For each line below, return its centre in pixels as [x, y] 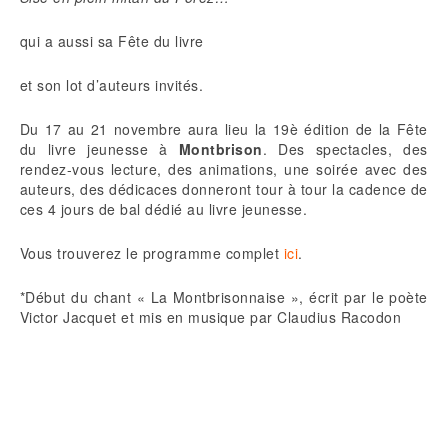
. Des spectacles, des [345, 149]
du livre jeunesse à [99, 149]
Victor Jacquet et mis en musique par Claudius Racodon [211, 317]
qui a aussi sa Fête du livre [112, 41]
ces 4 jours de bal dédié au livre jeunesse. [164, 209]
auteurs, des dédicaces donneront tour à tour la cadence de [224, 189]
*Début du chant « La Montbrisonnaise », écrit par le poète [224, 297]
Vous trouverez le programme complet [152, 253]
